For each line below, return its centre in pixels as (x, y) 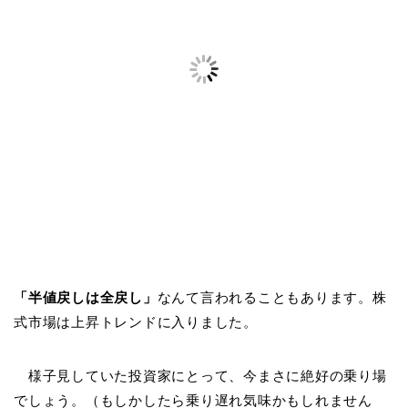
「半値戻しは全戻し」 (86, 297)
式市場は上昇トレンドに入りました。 (136, 321)
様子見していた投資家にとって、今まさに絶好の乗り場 (200, 375)
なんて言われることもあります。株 (272, 297)
